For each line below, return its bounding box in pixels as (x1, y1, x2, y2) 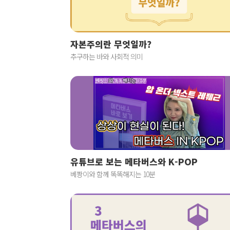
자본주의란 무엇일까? (70, 37, 151, 51)
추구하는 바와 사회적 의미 (70, 51, 143, 62)
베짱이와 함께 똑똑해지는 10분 (70, 169, 155, 180)
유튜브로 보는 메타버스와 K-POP (70, 155, 198, 168)
